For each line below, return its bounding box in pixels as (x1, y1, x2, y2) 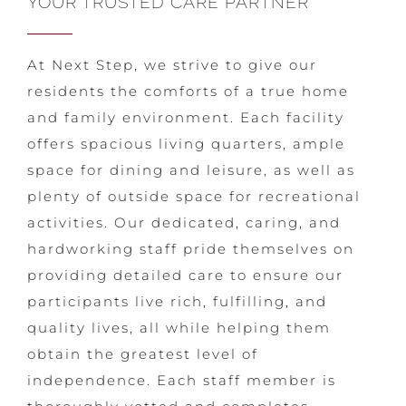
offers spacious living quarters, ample (26, 135, 345, 152)
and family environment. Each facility (26, 109, 344, 126)
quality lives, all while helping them (26, 319, 331, 336)
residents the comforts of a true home (26, 82, 349, 100)
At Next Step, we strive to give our (26, 56, 317, 73)
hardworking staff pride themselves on (26, 240, 354, 257)
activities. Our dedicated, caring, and (26, 214, 341, 231)
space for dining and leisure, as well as (26, 161, 355, 179)
